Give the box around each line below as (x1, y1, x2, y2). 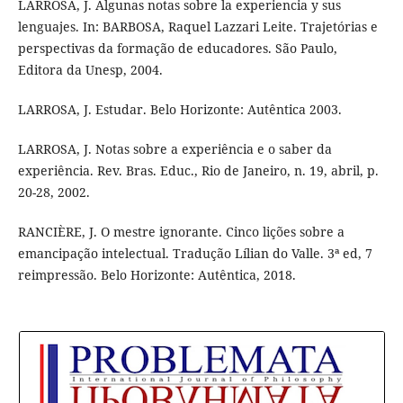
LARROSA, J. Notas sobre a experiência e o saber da (17, 140, 332, 158)
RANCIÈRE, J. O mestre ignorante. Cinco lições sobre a (17, 223, 345, 241)
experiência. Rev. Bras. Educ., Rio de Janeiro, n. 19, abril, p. (17, 162, 379, 180)
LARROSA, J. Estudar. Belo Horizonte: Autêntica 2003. (17, 101, 342, 119)
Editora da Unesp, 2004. (17, 61, 163, 79)
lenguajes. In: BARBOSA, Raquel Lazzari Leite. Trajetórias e (17, 18, 378, 36)
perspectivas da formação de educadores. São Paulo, (17, 40, 337, 58)
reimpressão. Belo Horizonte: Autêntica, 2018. (17, 266, 296, 284)
